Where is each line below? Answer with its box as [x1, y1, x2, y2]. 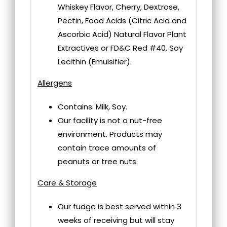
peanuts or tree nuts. [58, 156, 138, 167]
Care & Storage [37, 177, 97, 188]
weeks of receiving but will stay [58, 214, 175, 225]
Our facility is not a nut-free [58, 115, 163, 126]
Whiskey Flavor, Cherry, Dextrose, [58, 1, 180, 12]
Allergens [37, 77, 72, 88]
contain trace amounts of [58, 142, 157, 153]
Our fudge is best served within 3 [58, 201, 182, 212]
